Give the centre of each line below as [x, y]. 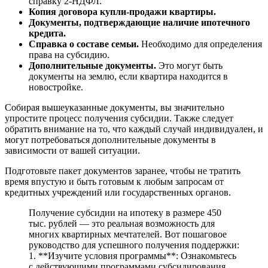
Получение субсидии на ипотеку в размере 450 [125, 212]
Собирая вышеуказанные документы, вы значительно [115, 107]
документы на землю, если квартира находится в [128, 76]
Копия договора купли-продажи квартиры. [122, 11]
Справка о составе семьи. [84, 44]
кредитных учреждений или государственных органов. [118, 192]
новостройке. [56, 87]
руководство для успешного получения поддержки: [134, 245]
